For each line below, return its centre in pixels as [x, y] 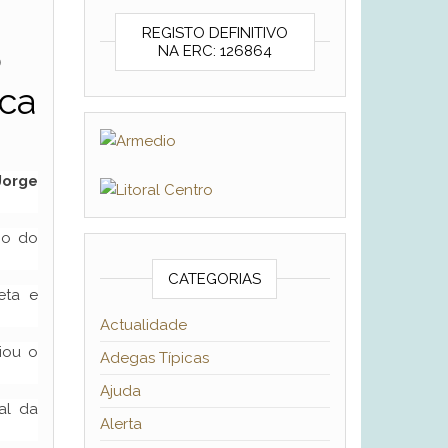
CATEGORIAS [215, 279]
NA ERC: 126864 [214, 51]
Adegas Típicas [154, 358]
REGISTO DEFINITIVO [214, 33]
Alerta [120, 424]
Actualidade [143, 325]
